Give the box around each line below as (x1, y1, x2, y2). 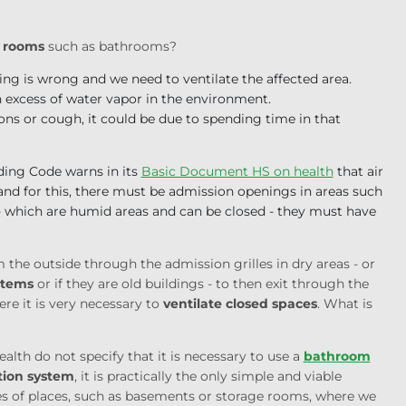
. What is (316, 295, 372, 312)
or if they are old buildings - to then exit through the (33, 275, 369, 292)
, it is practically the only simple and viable (73, 367, 342, 384)
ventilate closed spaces (162, 295, 317, 312)
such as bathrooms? (43, 37, 177, 54)
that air (333, 162, 383, 179)
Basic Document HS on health (140, 162, 333, 179)
